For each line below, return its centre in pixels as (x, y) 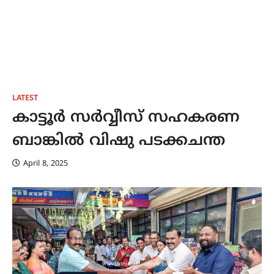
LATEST (25, 98)
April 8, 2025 (46, 164)
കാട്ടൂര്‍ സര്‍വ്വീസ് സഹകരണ (126, 118)
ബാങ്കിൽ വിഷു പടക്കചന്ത (119, 141)
